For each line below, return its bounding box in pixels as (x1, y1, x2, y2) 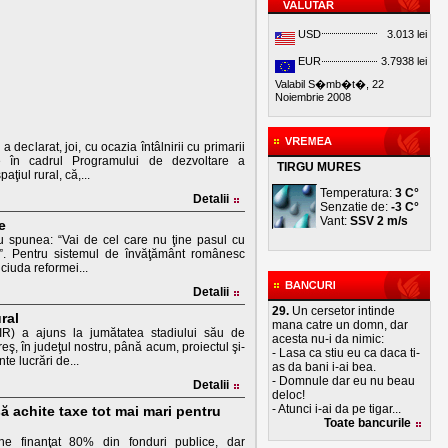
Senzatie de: (320, 200, 391, 214)
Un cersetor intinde (289, 304, 395, 318)
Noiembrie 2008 (275, 91, 351, 103)
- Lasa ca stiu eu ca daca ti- (272, 346, 420, 360)
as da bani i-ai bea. (272, 360, 376, 374)
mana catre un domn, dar (272, 318, 408, 332)
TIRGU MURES (277, 160, 361, 174)
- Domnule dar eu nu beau (272, 374, 415, 388)
